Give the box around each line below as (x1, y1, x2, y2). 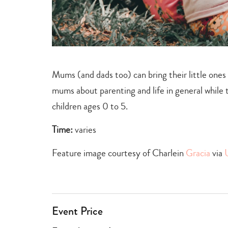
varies (75, 122, 96, 136)
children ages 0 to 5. (52, 99, 128, 113)
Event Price (52, 203, 103, 219)
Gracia (184, 146, 210, 160)
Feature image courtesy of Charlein (52, 146, 184, 160)
